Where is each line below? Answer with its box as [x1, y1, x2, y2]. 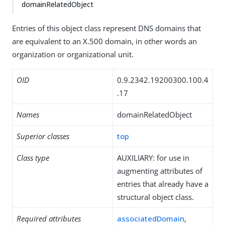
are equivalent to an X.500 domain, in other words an [12, 36, 197, 46]
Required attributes [17, 213, 81, 223]
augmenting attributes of [117, 166, 202, 176]
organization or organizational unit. [12, 49, 134, 59]
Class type [17, 153, 49, 163]
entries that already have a [117, 179, 208, 189]
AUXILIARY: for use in [117, 153, 189, 163]
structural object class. [117, 192, 194, 202]
